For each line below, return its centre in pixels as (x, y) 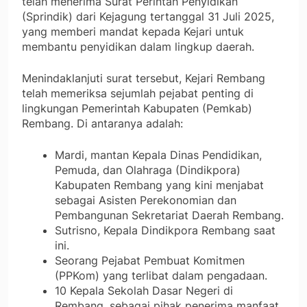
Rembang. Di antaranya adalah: (102, 124)
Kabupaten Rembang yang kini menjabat (159, 185)
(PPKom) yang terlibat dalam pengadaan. (161, 276)
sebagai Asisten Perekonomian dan (146, 200)
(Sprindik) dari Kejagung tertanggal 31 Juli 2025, (148, 17)
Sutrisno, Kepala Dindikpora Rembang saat (165, 231)
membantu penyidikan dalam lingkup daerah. (138, 47)
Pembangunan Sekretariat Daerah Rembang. (169, 216)
